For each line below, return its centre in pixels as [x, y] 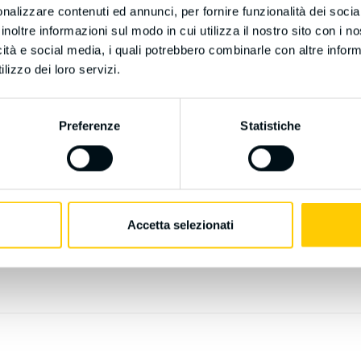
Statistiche [271, 126]
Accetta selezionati [180, 225]
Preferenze [89, 126]
